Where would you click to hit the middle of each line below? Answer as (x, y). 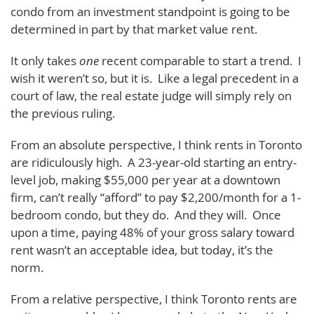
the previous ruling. (63, 113)
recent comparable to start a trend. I (202, 60)
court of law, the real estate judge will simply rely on (151, 95)
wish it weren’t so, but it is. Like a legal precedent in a (155, 78)
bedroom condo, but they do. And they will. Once (146, 214)
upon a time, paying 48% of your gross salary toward (152, 232)
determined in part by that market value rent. (134, 29)
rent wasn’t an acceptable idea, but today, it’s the (142, 250)
